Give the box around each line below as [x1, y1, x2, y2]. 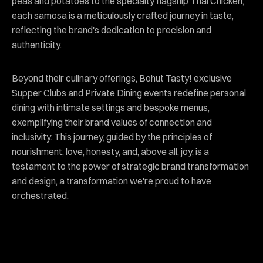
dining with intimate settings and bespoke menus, [12, 102, 210, 114]
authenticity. [12, 39, 62, 51]
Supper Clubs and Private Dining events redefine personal [12, 87, 246, 99]
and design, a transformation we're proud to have [12, 175, 211, 187]
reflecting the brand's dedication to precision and [12, 24, 211, 36]
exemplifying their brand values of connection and [12, 116, 212, 129]
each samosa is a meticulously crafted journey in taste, [12, 9, 234, 22]
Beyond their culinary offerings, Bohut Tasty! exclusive [12, 72, 232, 85]
